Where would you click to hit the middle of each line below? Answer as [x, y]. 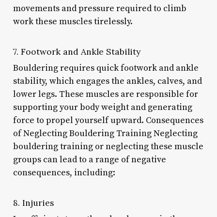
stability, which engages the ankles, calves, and [107, 81]
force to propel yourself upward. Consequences [108, 120]
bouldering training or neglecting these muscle [108, 146]
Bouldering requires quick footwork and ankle [106, 68]
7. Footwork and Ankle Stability [77, 51]
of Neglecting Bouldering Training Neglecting [105, 133]
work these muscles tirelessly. [73, 21]
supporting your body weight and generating [102, 107]
